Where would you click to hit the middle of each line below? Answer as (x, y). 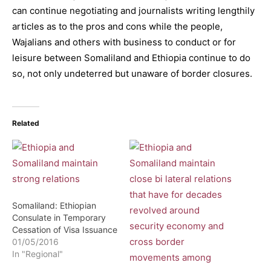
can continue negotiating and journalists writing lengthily (133, 11)
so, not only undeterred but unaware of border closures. (132, 73)
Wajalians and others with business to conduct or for (124, 42)
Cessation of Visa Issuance (65, 230)
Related (26, 123)
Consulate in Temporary (59, 217)
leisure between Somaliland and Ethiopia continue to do (131, 58)
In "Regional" (38, 254)
